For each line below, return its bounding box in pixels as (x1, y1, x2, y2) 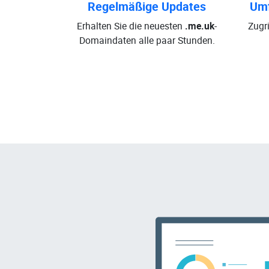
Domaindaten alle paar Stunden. (79, 34, 215, 47)
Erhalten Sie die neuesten (77, 19, 185, 32)
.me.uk (185, 19, 214, 32)
